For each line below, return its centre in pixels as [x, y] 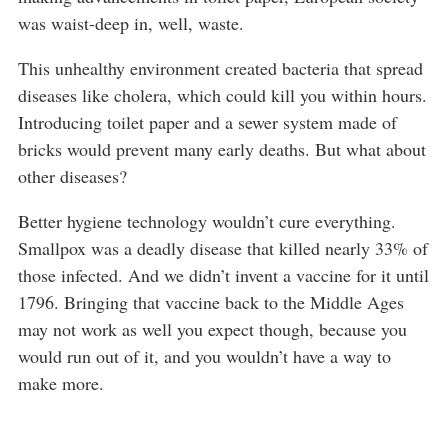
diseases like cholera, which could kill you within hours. [222, 94]
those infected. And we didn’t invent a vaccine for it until [223, 274]
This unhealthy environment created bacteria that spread [220, 67]
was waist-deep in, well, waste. [131, 22]
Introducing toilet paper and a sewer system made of [207, 121]
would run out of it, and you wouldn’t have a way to [204, 355]
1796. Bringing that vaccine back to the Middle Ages [211, 301]
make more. [61, 382]
